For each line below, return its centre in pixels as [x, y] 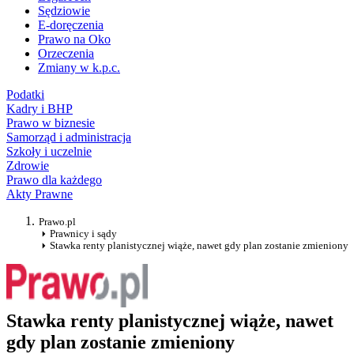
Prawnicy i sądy [83, 234]
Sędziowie [64, 11]
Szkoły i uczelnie [49, 152]
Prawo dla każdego [54, 180]
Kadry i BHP [40, 109]
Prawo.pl [57, 222]
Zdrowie [28, 166]
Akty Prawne [40, 194]
